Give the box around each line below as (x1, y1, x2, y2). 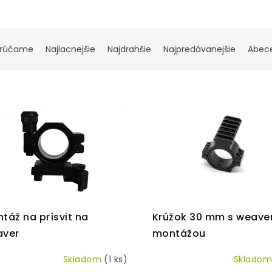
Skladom (63, 253, 104, 266)
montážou (152, 226, 206, 240)
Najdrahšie (107, 42, 151, 55)
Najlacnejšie (46, 42, 95, 55)
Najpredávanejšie (163, 42, 236, 55)
